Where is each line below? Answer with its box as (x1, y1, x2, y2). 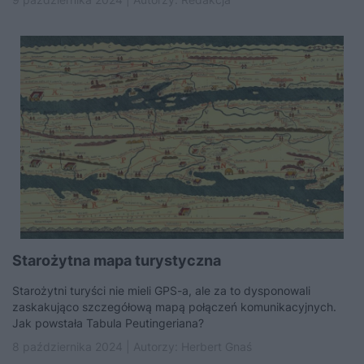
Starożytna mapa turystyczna (12, 252, 221, 269)
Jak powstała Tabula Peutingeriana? (12, 316, 204, 330)
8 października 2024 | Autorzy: (12, 340, 181, 353)
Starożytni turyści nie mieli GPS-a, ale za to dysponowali (12, 284, 310, 297)
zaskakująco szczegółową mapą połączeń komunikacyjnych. (12, 300, 336, 314)
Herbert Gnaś (181, 340, 252, 353)
